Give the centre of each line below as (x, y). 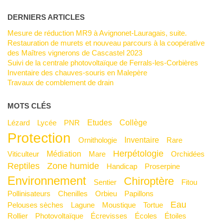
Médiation (67, 153)
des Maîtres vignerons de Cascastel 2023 (75, 53)
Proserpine (165, 166)
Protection (44, 138)
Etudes (102, 122)
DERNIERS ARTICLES (46, 17)
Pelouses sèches (38, 205)
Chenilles (75, 193)
